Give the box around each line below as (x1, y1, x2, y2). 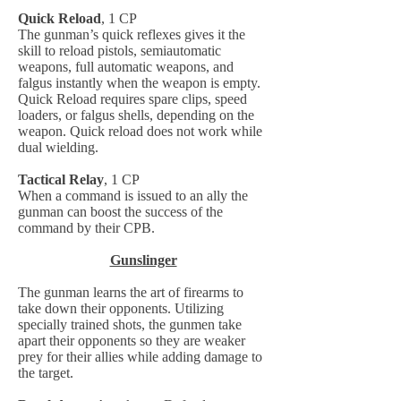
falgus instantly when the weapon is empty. (18, 75, 260, 90)
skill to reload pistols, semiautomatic (18, 43, 221, 58)
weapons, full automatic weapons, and (18, 59, 234, 74)
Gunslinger (109, 252, 177, 268)
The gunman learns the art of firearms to (18, 285, 243, 300)
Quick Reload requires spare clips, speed (18, 91, 247, 107)
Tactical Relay (18, 172, 104, 187)
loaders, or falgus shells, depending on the (18, 107, 254, 123)
